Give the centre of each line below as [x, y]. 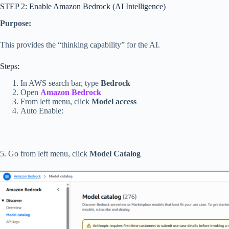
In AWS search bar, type [61, 83]
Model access [114, 101]
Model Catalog [115, 153]
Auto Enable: [42, 110]
